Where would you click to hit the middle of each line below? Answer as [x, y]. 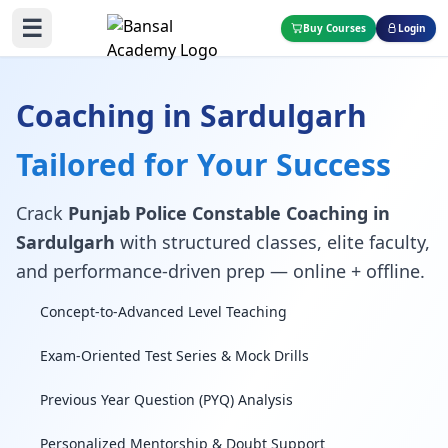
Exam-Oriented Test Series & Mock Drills [174, 355]
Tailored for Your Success [203, 164]
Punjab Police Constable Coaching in [229, 213]
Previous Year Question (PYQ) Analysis [166, 399]
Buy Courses [334, 27]
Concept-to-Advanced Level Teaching [163, 311]
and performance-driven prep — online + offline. [220, 271]
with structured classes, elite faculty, [272, 242]
